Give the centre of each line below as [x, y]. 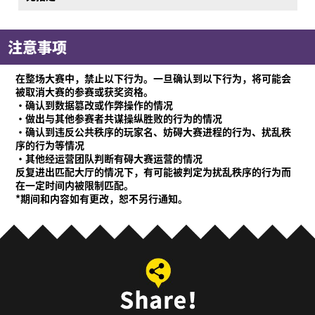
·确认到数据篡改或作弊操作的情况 [95, 105]
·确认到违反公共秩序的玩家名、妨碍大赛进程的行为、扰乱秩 [154, 132]
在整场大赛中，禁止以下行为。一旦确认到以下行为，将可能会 [154, 78]
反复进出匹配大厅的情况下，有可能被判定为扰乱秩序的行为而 [154, 172]
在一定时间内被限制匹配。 [75, 185]
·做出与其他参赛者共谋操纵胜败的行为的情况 [119, 118]
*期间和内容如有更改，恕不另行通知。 [102, 199]
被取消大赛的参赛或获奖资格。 [85, 92]
